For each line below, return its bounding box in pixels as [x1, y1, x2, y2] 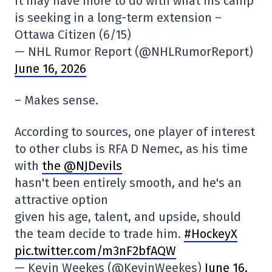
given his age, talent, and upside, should [15, 209, 241, 224]
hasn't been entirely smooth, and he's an [15, 175, 242, 190]
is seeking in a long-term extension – [15, 10, 222, 25]
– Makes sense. [15, 92, 98, 107]
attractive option [15, 192, 108, 207]
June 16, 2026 [15, 61, 86, 76]
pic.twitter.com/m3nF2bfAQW [15, 243, 176, 258]
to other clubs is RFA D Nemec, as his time [15, 141, 248, 156]
